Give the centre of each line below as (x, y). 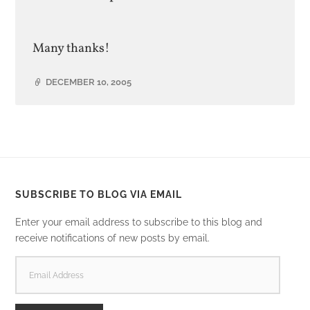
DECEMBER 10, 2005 (89, 82)
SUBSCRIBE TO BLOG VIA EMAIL (99, 195)
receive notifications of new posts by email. (113, 238)
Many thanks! (74, 48)
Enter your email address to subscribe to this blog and (139, 222)
